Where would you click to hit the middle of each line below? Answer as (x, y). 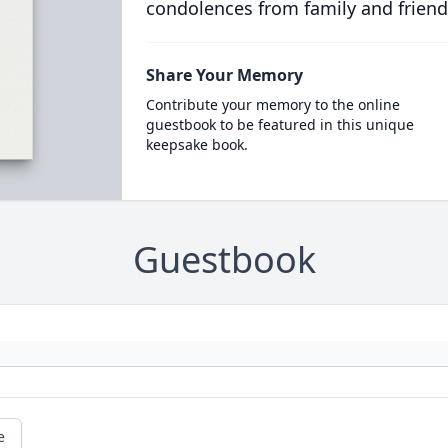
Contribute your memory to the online (272, 104)
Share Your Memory (224, 75)
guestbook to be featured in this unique (279, 124)
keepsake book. (196, 144)
